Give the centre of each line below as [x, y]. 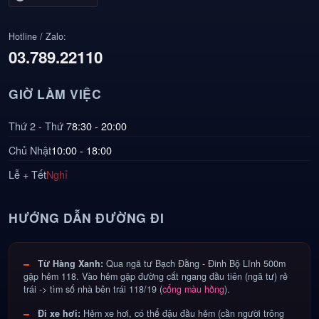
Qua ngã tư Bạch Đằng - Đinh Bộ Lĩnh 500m [194, 264]
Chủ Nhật [30, 150]
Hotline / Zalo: [37, 37]
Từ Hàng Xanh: [70, 264]
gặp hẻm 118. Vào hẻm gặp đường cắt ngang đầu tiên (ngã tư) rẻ [156, 277]
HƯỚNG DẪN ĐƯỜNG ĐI [86, 218]
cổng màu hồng [193, 289]
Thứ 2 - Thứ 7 [40, 126]
